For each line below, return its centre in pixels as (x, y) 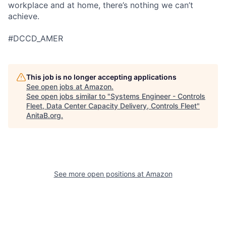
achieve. (24, 16)
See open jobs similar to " (68, 96)
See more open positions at (100, 174)
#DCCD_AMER (36, 38)
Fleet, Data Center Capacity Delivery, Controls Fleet (111, 105)
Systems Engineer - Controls (158, 96)
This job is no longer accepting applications (101, 77)
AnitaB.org (44, 115)
